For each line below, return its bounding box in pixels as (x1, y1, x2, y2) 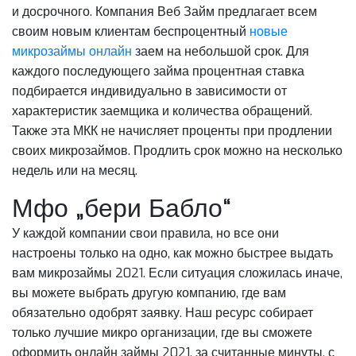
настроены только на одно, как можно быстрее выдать (12, 245, 333, 262)
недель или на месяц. (12, 162, 137, 180)
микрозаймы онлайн (12, 43, 132, 60)
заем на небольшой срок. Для (132, 43, 309, 60)
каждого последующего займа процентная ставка (12, 63, 304, 80)
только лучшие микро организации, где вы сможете (12, 324, 312, 342)
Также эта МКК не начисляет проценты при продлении (12, 122, 332, 140)
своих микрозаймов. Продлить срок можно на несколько (12, 142, 342, 160)
